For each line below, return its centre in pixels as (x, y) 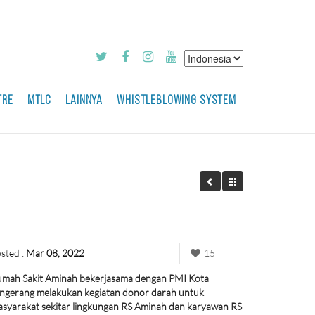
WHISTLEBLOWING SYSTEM (176, 101)
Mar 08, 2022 (55, 253)
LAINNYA (84, 101)
